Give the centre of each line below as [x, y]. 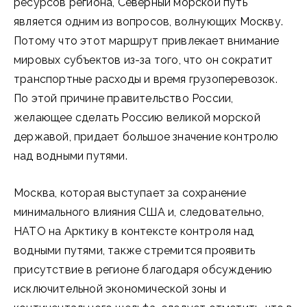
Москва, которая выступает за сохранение [130, 193]
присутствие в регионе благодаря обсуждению [143, 270]
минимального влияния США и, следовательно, [139, 212]
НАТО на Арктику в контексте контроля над [134, 231]
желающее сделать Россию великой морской [137, 118]
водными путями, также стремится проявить [135, 250]
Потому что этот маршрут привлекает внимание [147, 41]
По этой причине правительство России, [124, 98]
